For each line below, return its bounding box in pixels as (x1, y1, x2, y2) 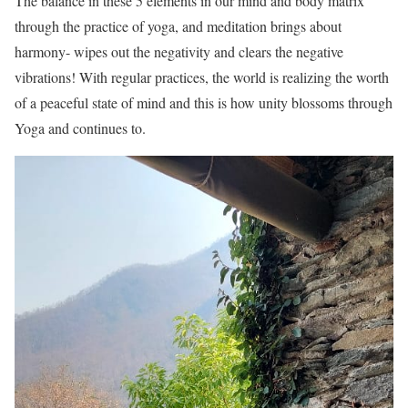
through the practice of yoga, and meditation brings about (15, 16, 342, 36)
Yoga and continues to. (15, 118, 146, 138)
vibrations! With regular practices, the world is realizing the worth (15, 67, 389, 87)
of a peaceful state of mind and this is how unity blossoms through (15, 93, 393, 113)
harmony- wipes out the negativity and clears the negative (15, 42, 343, 62)
